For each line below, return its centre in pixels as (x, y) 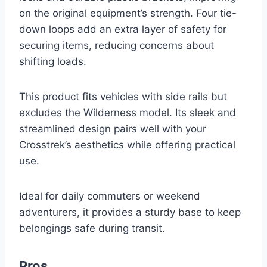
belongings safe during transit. (92, 228)
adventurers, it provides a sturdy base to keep (130, 212)
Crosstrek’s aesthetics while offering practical (127, 145)
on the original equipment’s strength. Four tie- (128, 13)
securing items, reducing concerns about (117, 45)
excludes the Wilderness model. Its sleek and (128, 112)
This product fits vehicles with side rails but (123, 96)
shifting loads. (53, 61)
